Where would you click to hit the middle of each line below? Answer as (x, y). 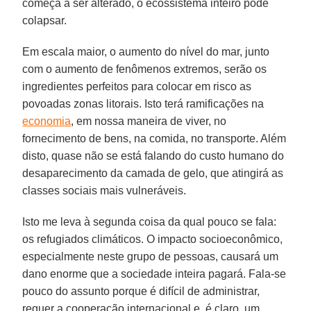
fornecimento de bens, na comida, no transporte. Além (154, 138)
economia (47, 121)
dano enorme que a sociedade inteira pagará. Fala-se (154, 274)
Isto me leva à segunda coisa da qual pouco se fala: (150, 221)
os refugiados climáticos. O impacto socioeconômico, (153, 239)
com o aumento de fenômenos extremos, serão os (145, 69)
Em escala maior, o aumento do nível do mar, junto (146, 51)
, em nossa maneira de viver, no (149, 121)
